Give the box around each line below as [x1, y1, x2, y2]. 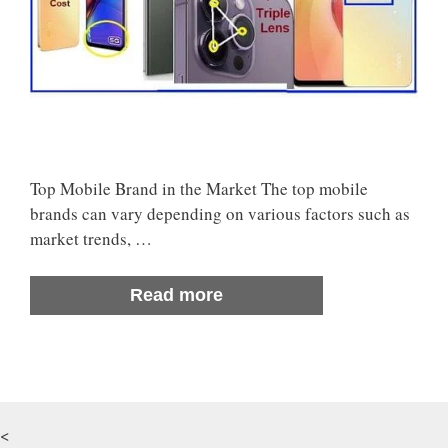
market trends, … [30, 226, 152, 250]
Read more [130, 285, 223, 306]
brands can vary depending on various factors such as [30, 201, 410, 225]
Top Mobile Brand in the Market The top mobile [30, 176, 368, 200]
